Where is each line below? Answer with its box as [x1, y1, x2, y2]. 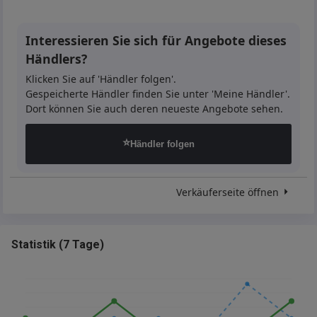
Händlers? [25, 50, 88, 67]
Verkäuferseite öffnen [175, 185, 279, 199]
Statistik [11, 237, 56, 251]
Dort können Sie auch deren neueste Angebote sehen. [25, 101, 284, 115]
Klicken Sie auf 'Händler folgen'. [25, 71, 177, 86]
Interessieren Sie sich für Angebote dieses [25, 31, 287, 49]
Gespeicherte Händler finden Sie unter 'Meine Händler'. [25, 86, 291, 100]
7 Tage [63, 237, 100, 251]
